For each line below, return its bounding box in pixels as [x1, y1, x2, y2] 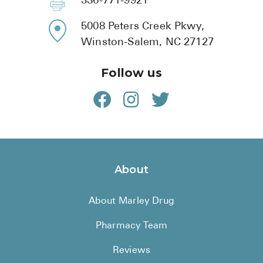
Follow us [101, 66, 162, 80]
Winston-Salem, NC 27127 [81, 37, 214, 49]
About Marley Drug [89, 197, 174, 207]
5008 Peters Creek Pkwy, [81, 21, 204, 33]
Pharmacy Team [95, 221, 168, 231]
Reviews [112, 246, 151, 256]
